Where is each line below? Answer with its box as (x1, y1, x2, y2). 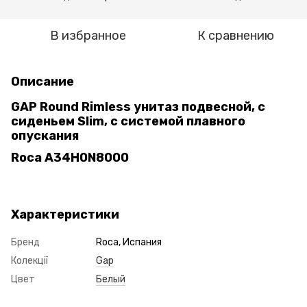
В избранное (49, 28, 126, 43)
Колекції (11, 254, 48, 267)
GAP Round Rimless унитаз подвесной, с (11, 99, 265, 114)
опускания (11, 128, 79, 143)
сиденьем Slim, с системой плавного (11, 114, 245, 129)
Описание (11, 74, 74, 89)
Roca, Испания (96, 236, 162, 248)
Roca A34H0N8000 (11, 150, 129, 166)
